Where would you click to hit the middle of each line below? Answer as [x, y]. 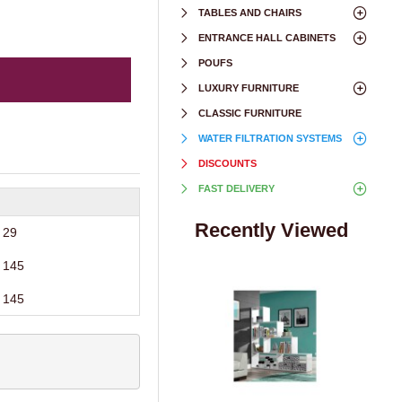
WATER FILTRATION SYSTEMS [270, 138]
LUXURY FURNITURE [249, 88]
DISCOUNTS [227, 163]
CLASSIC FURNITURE [250, 113]
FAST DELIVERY [236, 188]
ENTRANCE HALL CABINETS [267, 38]
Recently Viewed [271, 230]
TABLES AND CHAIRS [250, 13]
